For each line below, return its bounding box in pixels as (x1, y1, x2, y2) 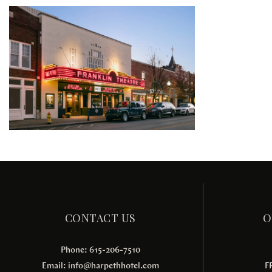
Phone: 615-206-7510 (60, 245, 140, 255)
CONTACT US (64, 211, 136, 226)
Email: (41, 261, 68, 271)
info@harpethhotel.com (67, 261, 159, 271)
